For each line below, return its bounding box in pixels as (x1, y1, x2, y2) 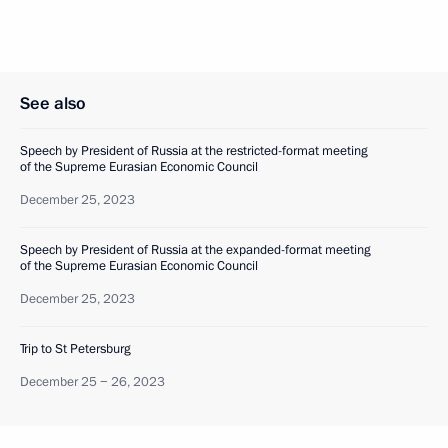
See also (20, 92, 86, 115)
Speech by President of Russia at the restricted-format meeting (20, 142, 368, 160)
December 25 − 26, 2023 (20, 373, 165, 391)
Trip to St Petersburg (20, 340, 131, 358)
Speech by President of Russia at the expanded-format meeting (20, 241, 371, 259)
